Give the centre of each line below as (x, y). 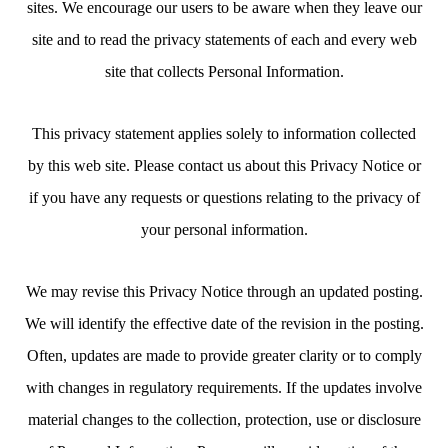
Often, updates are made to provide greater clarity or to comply (224, 355)
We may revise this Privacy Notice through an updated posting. (224, 291)
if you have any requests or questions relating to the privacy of (224, 197)
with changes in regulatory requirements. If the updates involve (224, 387)
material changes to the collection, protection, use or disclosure (224, 419)
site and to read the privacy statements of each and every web (224, 39)
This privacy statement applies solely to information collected (224, 133)
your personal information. (224, 229)
